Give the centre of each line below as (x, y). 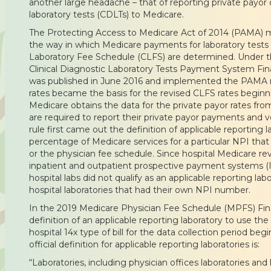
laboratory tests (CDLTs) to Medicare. (106, 14)
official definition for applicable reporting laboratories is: (144, 244)
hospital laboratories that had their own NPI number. (140, 190)
